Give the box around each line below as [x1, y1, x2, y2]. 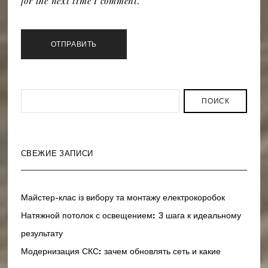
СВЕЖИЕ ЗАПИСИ [20, 148, 93, 160]
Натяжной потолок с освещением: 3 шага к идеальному [20, 209, 241, 222]
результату [20, 227, 63, 240]
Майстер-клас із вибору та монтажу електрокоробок [20, 191, 225, 204]
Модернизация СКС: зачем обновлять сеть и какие [20, 245, 221, 258]
